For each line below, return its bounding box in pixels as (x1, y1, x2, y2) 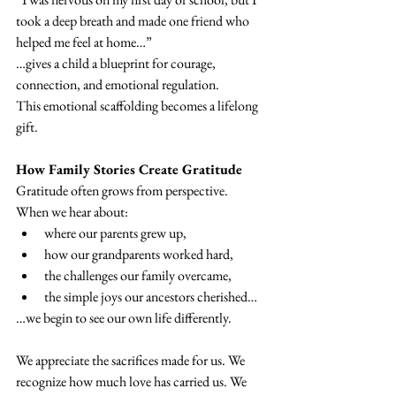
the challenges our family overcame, (44, 266, 232, 286)
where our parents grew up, (44, 224, 187, 243)
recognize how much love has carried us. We (16, 372, 249, 392)
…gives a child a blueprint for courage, (16, 54, 218, 73)
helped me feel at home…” (16, 33, 152, 52)
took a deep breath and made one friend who (16, 11, 252, 31)
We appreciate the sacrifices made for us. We (16, 351, 247, 370)
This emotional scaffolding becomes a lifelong (16, 96, 261, 116)
